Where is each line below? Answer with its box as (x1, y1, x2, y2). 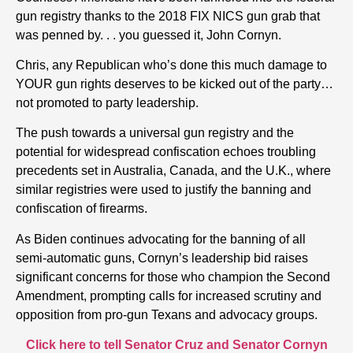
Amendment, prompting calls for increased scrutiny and (16, 288, 321, 303)
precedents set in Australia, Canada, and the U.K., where (16, 164, 331, 178)
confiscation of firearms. (16, 202, 147, 216)
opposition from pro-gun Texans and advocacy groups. (16, 307, 318, 321)
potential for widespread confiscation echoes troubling (16, 145, 316, 159)
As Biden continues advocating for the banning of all (16, 232, 306, 246)
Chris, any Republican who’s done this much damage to (16, 58, 327, 72)
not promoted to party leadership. (16, 96, 199, 110)
